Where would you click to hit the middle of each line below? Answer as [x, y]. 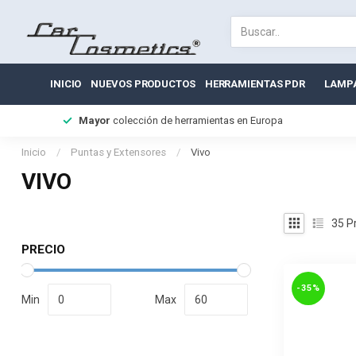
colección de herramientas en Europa [197, 120]
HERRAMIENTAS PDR [255, 84]
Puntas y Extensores [118, 152]
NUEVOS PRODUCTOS [143, 84]
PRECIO [43, 250]
